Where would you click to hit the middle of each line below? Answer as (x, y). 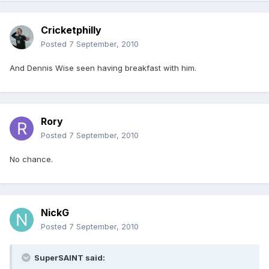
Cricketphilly (71, 30)
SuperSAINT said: (69, 258)
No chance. (31, 159)
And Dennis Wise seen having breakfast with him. (103, 68)
